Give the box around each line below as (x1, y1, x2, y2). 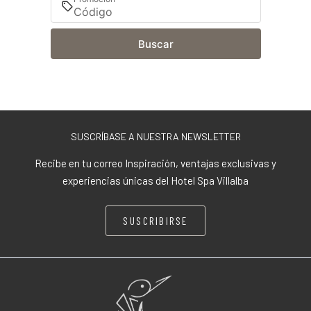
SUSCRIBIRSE (123, 215, 188, 227)
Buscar (137, 37, 174, 51)
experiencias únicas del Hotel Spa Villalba (62, 174, 249, 187)
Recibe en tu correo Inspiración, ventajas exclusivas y (35, 157, 276, 169)
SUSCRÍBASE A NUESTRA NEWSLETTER (70, 131, 241, 142)
